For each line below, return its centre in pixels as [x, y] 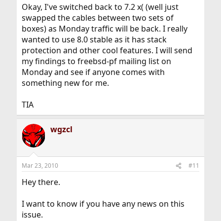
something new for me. [65, 83]
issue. [32, 215]
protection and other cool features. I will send [107, 50]
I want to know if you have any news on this [103, 204]
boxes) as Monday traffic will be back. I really [104, 29]
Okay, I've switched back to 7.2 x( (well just [100, 7]
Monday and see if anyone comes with [93, 72]
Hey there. [41, 182]
